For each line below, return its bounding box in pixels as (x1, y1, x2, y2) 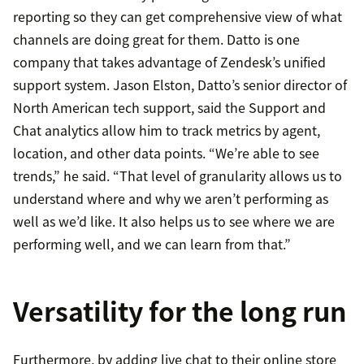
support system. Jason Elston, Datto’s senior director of (13, 75, 347, 95)
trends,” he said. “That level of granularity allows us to (13, 166, 342, 186)
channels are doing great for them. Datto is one (13, 29, 300, 50)
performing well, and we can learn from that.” (13, 234, 291, 254)
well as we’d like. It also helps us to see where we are (13, 211, 335, 232)
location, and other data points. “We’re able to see (13, 143, 319, 163)
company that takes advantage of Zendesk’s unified (13, 52, 326, 72)
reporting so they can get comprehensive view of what (13, 6, 342, 27)
